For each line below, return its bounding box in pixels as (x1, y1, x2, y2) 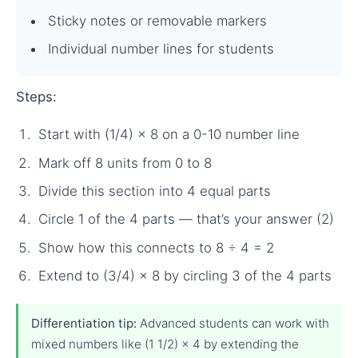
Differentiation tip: (31, 316, 137, 332)
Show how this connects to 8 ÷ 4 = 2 (38, 239, 274, 256)
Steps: (16, 88, 57, 105)
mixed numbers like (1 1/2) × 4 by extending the (31, 336, 299, 352)
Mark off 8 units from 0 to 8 (38, 154, 212, 171)
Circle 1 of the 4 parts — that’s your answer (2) (38, 211, 334, 228)
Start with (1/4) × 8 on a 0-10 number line (38, 126, 300, 143)
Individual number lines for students (48, 41, 274, 58)
